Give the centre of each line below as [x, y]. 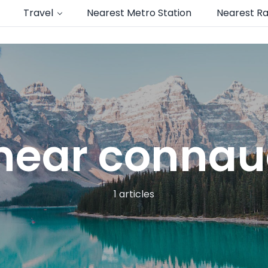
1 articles [134, 194]
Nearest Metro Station [139, 13]
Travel [39, 13]
